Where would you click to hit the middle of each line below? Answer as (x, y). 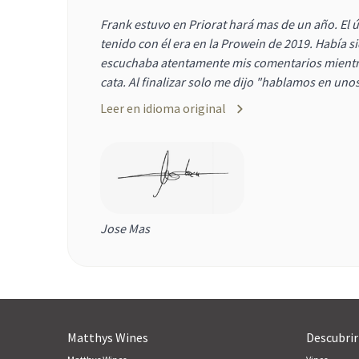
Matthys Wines (108, 337)
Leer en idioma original (163, 109)
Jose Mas (125, 228)
